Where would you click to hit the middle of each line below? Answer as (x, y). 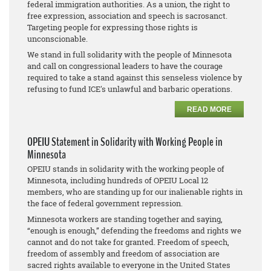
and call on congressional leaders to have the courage (125, 66)
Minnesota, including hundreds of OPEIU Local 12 (118, 180)
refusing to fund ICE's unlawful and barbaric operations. (131, 89)
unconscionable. (58, 39)
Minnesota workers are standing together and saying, (125, 219)
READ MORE (209, 109)
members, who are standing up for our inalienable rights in (135, 192)
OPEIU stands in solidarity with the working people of (126, 169)
